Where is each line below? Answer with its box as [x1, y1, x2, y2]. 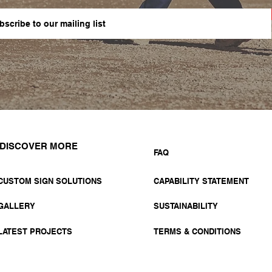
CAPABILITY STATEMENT [154, 176, 249, 186]
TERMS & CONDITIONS [154, 226, 241, 236]
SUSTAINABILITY [154, 201, 218, 211]
